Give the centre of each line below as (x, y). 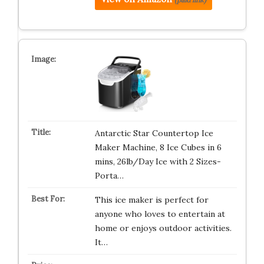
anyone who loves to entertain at (160, 214)
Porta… (109, 176)
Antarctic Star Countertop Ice (154, 133)
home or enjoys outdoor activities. (163, 228)
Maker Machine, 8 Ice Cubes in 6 (158, 147)
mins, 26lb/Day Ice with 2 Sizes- (158, 161)
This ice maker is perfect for (151, 200)
